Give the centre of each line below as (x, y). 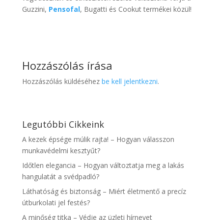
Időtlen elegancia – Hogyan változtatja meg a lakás (103, 165)
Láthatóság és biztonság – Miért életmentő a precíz (104, 192)
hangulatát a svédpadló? (60, 177)
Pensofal (64, 9)
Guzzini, (35, 9)
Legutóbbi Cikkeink (63, 124)
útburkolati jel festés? (56, 203)
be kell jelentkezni (129, 82)
